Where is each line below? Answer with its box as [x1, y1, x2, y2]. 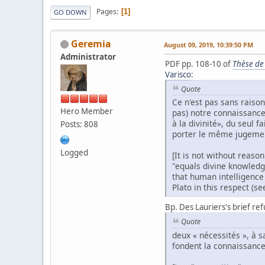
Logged [60, 147, 88, 158]
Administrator [60, 51, 116, 62]
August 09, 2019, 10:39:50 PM [164, 40, 253, 49]
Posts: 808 [60, 118, 98, 130]
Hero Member [60, 105, 113, 117]
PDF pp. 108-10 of [165, 58, 232, 69]
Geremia [71, 37, 111, 50]
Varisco [165, 69, 191, 80]
